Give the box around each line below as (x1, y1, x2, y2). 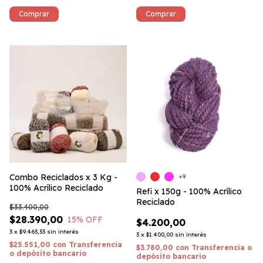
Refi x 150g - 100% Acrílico (136, 186, 242, 197)
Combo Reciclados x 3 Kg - (9, 172, 117, 183)
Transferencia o (191, 243, 252, 252)
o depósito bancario (9, 249, 86, 258)
